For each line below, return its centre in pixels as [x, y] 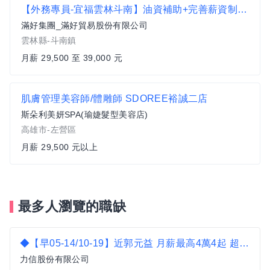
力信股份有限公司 [55, 259]
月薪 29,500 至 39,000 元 [72, 58]
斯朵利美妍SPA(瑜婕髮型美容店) [85, 115]
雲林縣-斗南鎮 [49, 40]
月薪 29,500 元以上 [60, 147]
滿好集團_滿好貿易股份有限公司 [84, 25]
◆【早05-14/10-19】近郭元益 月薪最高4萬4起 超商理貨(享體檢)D [244, 243]
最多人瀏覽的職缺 [72, 206]
